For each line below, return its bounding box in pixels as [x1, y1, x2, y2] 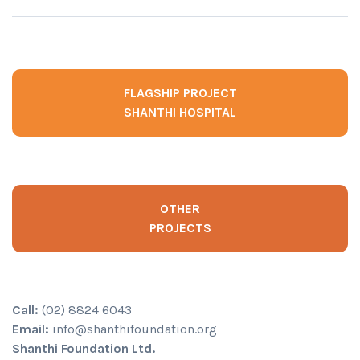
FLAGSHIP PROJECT [123, 84, 237, 100]
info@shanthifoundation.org [49, 321, 217, 337]
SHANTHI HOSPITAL [124, 104, 236, 120]
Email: [12, 321, 49, 337]
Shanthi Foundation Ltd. [12, 340, 155, 356]
